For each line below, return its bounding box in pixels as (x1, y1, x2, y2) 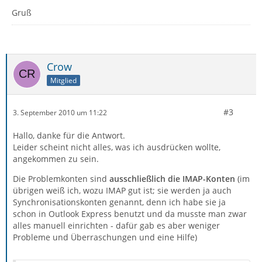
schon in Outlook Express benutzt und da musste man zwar (13, 208, 247, 219)
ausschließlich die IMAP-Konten (109, 173, 235, 184)
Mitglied (50, 75, 77, 85)
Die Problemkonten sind (13, 173, 109, 184)
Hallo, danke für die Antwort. (13, 130, 125, 141)
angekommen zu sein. (13, 153, 99, 164)
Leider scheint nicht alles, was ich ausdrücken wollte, (13, 142, 220, 153)
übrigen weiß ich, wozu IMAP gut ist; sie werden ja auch (13, 185, 232, 196)
